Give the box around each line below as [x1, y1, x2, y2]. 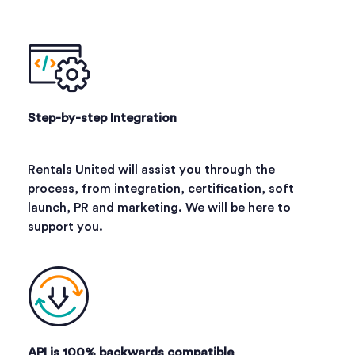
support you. [28, 219, 103, 233]
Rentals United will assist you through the [28, 162, 275, 176]
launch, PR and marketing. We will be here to [28, 200, 291, 214]
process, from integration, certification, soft [28, 181, 294, 195]
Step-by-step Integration [28, 111, 177, 124]
